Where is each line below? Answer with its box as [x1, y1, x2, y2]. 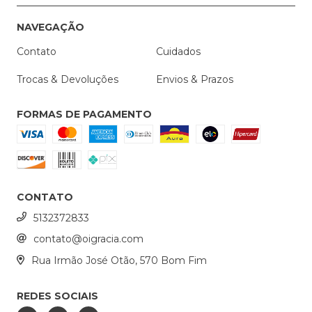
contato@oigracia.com [33, 233, 144, 246]
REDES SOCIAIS [17, 290, 99, 303]
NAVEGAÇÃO [17, 20, 85, 33]
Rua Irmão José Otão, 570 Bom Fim [31, 254, 207, 267]
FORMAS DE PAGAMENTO [17, 107, 153, 120]
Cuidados [155, 45, 201, 58]
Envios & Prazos [155, 72, 233, 86]
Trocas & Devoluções [17, 72, 119, 86]
